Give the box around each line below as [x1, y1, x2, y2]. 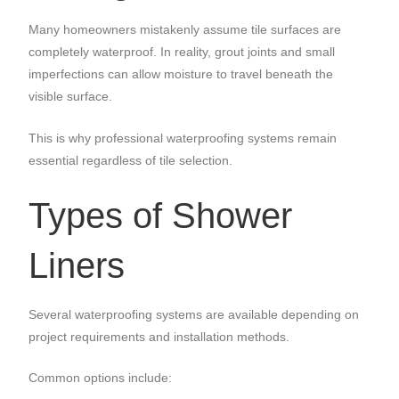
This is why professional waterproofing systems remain [28, 130, 338, 145]
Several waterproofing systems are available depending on [28, 306, 360, 322]
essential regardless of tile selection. [28, 152, 233, 167]
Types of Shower [28, 196, 293, 236]
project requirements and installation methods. [28, 329, 290, 344]
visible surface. [28, 89, 113, 104]
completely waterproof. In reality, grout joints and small [28, 45, 336, 60]
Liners [28, 246, 126, 286]
